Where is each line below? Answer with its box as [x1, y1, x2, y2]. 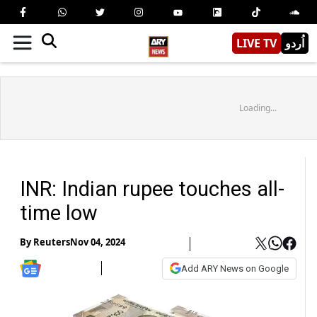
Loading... [238, 101, 277, 114]
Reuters [33, 236, 70, 249]
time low [20, 200, 98, 225]
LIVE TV [236, 35, 277, 51]
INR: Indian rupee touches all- [20, 176, 284, 201]
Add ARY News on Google [181, 263, 289, 274]
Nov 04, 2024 [70, 236, 125, 249]
